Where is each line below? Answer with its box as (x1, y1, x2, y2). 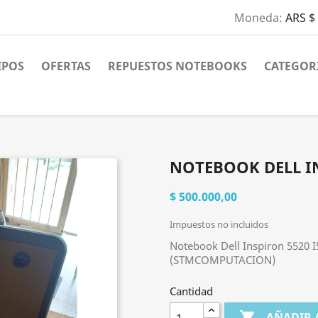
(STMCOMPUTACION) (170, 253, 275, 267)
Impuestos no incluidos (170, 218, 268, 231)
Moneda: (234, 10, 283, 26)
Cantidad (170, 284, 213, 298)
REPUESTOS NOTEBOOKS (108, 58, 247, 74)
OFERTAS (41, 58, 91, 74)
